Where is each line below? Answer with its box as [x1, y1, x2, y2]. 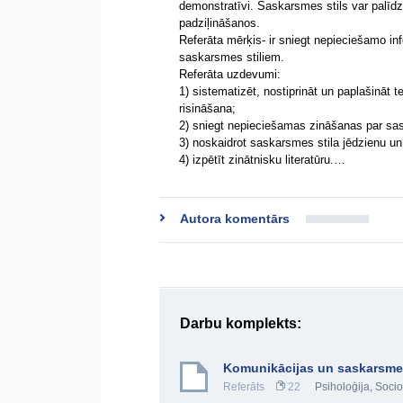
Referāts [223, 381, 264, 393]
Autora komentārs [180, 211, 290, 226]
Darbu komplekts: [180, 316, 301, 331]
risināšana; [179, 102, 236, 115]
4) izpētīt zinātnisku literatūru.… [179, 153, 345, 166]
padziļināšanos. [179, 16, 260, 30]
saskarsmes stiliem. [179, 50, 284, 64]
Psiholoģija [315, 381, 370, 393]
